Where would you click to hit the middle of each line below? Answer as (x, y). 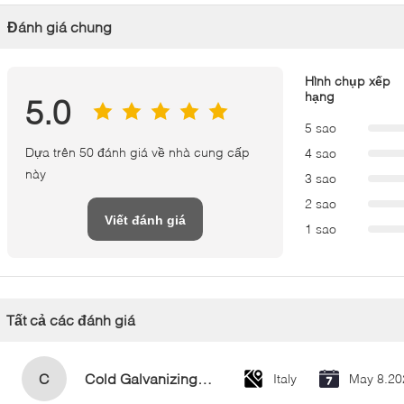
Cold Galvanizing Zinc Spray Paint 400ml (205, 378)
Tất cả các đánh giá (71, 320)
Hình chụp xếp (348, 81)
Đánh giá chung (60, 27)
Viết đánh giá (145, 220)
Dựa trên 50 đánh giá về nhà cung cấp (138, 152)
